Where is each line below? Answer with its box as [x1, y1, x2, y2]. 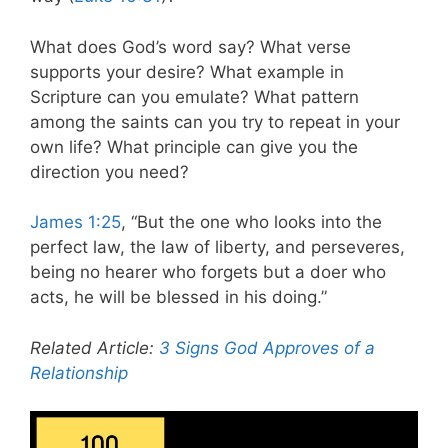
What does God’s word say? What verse [30, 36, 351, 57]
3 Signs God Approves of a [159, 337, 375, 358]
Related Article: [30, 337, 159, 358]
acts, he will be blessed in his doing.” [30, 287, 327, 308]
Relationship [30, 362, 128, 383]
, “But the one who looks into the [121, 212, 382, 233]
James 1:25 [30, 212, 121, 233]
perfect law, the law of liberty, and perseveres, [30, 237, 405, 258]
